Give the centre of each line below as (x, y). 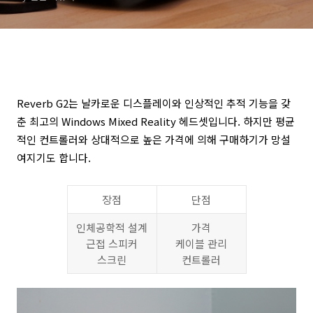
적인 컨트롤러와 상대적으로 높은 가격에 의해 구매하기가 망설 (154, 139)
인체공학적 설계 (112, 227)
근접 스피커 (112, 243)
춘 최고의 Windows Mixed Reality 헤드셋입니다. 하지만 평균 (156, 121)
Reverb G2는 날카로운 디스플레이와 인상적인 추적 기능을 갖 (154, 103)
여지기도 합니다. (54, 158)
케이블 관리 (201, 243)
